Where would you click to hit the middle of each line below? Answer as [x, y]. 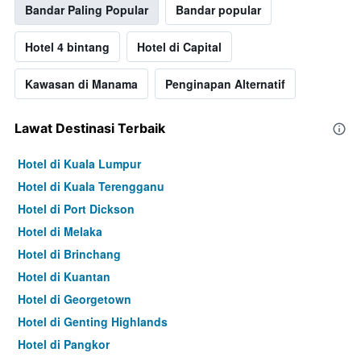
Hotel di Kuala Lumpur [79, 164]
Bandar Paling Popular [87, 10]
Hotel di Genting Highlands [93, 322]
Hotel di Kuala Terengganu [91, 187]
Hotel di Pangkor [64, 344]
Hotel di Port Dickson [76, 209]
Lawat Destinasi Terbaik [90, 129]
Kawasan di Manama [81, 84]
